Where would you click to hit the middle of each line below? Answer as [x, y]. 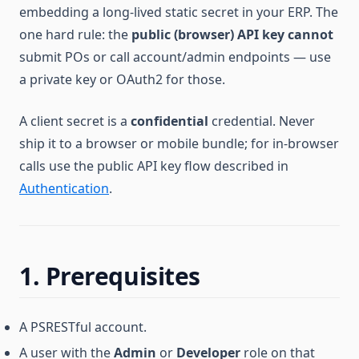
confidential [169, 121]
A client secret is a [75, 121]
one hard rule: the [75, 34]
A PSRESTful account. [83, 327]
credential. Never [262, 121]
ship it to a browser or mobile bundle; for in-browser [179, 143]
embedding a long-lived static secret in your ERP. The [179, 12]
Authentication [64, 188]
